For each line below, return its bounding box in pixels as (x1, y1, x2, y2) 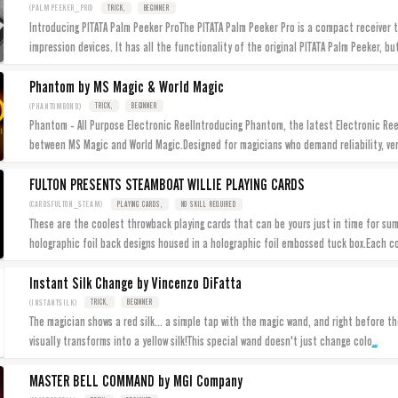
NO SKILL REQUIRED (180, 199, 236, 209)
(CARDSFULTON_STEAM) (28, 199, 104, 210)
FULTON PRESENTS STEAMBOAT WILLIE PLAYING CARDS (28, 176, 305, 195)
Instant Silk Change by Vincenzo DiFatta (28, 274, 242, 292)
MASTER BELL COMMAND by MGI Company (28, 372, 243, 391)
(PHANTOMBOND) (28, 100, 83, 111)
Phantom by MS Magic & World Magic (28, 77, 224, 96)
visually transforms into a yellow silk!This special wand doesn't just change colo (28, 334, 372, 349)
